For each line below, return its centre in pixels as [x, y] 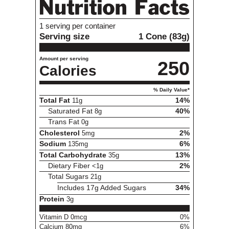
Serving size [64, 36]
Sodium [53, 144]
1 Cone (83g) [164, 36]
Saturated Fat [72, 111]
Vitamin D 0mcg [63, 217]
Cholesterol [60, 133]
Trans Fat [65, 122]
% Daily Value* [172, 89]
